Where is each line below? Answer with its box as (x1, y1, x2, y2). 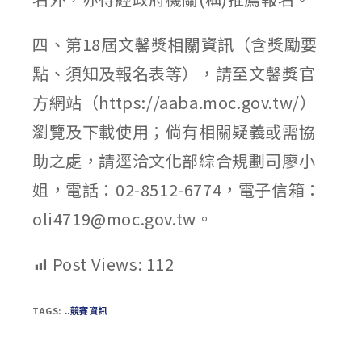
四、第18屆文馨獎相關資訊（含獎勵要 (32, 32, 318, 56)
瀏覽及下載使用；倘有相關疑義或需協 (32, 120, 316, 143)
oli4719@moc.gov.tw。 (32, 207, 213, 230)
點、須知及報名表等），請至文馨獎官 (32, 61, 316, 85)
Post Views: (52, 252, 143, 276)
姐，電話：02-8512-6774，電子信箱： (32, 178, 322, 201)
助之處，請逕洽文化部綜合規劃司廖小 (32, 149, 316, 172)
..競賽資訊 (64, 304, 108, 317)
